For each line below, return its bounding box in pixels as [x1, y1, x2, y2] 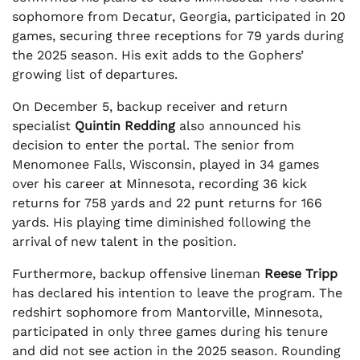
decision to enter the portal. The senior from [12, 137, 294, 153]
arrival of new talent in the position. [12, 234, 236, 250]
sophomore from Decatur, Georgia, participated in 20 [12, 9, 346, 25]
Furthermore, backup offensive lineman [12, 266, 264, 282]
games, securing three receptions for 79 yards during [12, 28, 344, 44]
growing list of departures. [12, 67, 178, 83]
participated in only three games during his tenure [12, 324, 328, 340]
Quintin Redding [75, 118, 175, 134]
